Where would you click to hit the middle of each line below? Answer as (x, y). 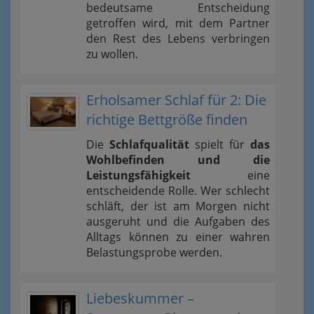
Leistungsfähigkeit (138, 176)
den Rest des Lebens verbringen (178, 39)
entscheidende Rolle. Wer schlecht (178, 191)
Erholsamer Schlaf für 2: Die (176, 100)
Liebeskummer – (140, 299)
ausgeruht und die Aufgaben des (178, 222)
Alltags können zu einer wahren (178, 237)
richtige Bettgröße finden (167, 120)
